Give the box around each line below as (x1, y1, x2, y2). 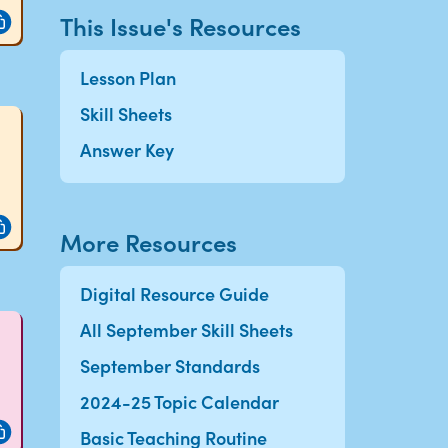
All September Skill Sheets (79, 317, 293, 342)
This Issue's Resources (59, 9, 301, 42)
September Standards (79, 353, 260, 378)
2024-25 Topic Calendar (79, 389, 279, 414)
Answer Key (79, 137, 174, 162)
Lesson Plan (79, 65, 176, 90)
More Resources (59, 225, 237, 258)
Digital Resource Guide (79, 281, 269, 306)
